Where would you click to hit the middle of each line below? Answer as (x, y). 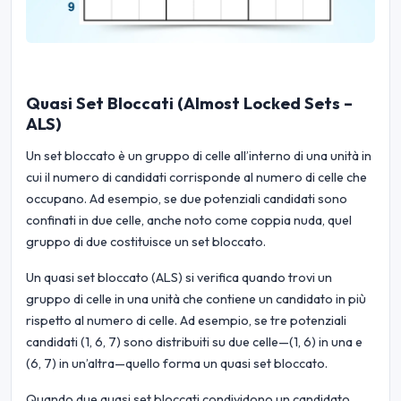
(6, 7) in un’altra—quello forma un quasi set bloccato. (177, 363)
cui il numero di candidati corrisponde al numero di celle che (196, 177)
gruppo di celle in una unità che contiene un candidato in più (196, 299)
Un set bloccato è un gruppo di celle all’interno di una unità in (199, 155)
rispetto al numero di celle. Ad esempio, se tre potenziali (186, 320)
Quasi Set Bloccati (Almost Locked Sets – (189, 103)
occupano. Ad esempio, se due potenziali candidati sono (187, 198)
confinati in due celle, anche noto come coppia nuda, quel (189, 220)
